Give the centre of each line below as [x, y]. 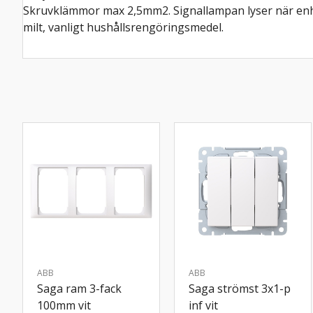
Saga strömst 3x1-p [240, 288]
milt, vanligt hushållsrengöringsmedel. [123, 27]
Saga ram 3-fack [79, 288]
